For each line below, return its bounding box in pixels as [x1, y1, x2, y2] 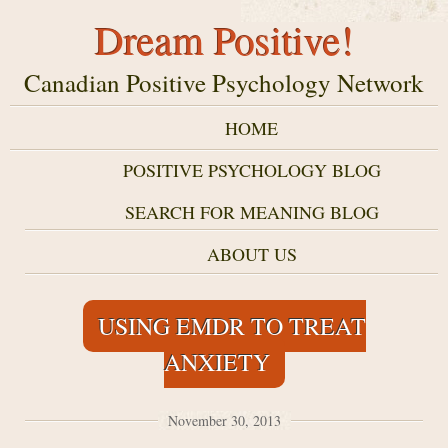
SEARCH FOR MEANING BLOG [124, 200, 379, 224]
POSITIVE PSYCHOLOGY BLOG [122, 158, 381, 182]
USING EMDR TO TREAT [97, 310, 366, 342]
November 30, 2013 [167, 411, 281, 430]
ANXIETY [163, 346, 270, 378]
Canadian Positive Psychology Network [24, 66, 424, 99]
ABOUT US [206, 242, 297, 266]
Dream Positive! [94, 13, 354, 66]
